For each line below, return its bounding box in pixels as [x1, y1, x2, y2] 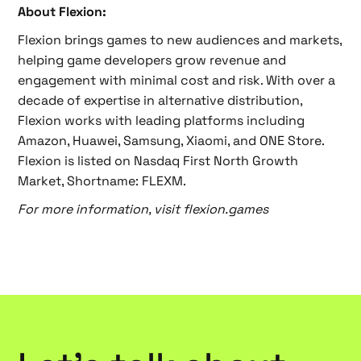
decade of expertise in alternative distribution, [18, 92, 303, 109]
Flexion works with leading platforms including [18, 112, 305, 129]
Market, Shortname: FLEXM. [18, 172, 190, 189]
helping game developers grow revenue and [18, 52, 287, 68]
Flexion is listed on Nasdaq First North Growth [18, 152, 299, 169]
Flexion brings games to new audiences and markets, [18, 31, 342, 48]
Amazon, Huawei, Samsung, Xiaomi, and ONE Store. [18, 132, 325, 149]
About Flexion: [18, 3, 110, 20]
